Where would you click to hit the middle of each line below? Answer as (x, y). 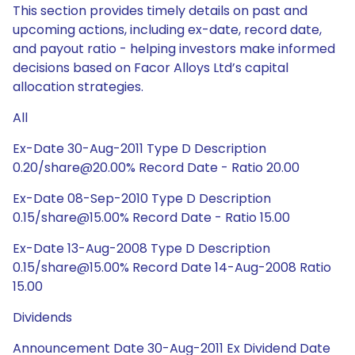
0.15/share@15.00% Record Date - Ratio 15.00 (151, 218)
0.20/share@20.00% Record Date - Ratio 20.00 (156, 168)
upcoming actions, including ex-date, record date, (167, 30)
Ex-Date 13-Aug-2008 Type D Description (141, 248)
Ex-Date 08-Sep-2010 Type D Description (142, 198)
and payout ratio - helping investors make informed (174, 49)
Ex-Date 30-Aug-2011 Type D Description (139, 149)
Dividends (42, 317)
